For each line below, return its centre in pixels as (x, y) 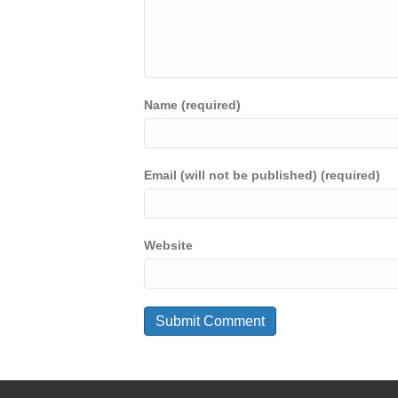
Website (168, 245)
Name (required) (192, 105)
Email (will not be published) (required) (262, 175)
